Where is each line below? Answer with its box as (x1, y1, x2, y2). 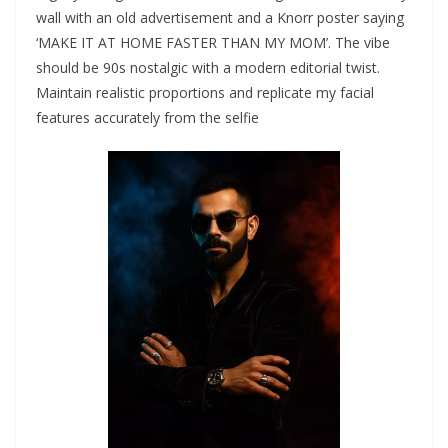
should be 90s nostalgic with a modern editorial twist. (36, 58, 380, 78)
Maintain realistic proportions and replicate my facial (36, 83, 374, 103)
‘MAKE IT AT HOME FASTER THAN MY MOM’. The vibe (36, 33, 390, 53)
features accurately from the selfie (36, 108, 259, 128)
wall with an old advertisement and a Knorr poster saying (36, 8, 404, 28)
